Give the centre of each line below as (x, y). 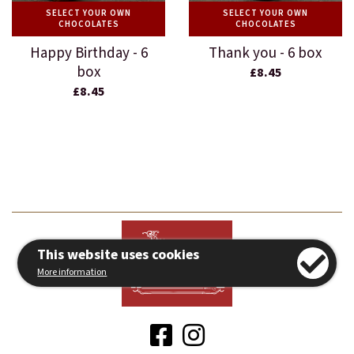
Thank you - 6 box (265, 53)
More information (72, 273)
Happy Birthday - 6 (88, 53)
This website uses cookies (119, 255)
